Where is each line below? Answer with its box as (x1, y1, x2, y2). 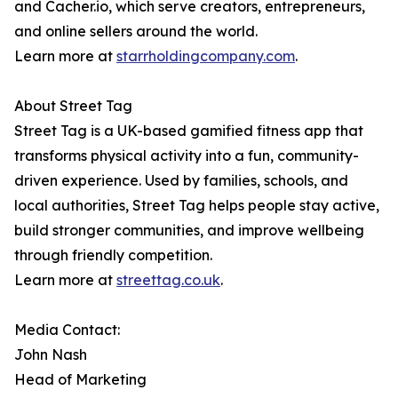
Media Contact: (14, 321, 120, 339)
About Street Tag (14, 97, 132, 115)
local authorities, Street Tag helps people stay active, (14, 196, 379, 215)
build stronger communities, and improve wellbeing (14, 221, 364, 240)
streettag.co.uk (116, 271, 220, 290)
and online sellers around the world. (14, 22, 258, 41)
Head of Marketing (14, 370, 147, 389)
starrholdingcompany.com (116, 47, 295, 66)
